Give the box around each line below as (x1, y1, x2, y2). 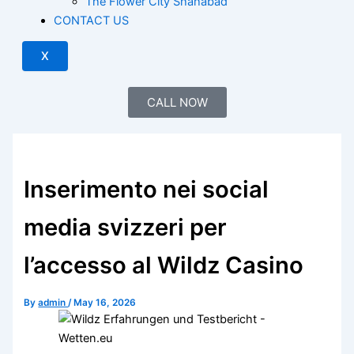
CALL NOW (146, 95, 208, 111)
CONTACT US (54, 13, 129, 28)
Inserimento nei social (24, 175, 269, 203)
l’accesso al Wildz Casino (24, 250, 304, 279)
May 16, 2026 (73, 296, 137, 308)
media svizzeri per (24, 213, 228, 241)
